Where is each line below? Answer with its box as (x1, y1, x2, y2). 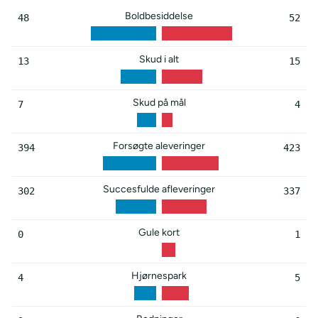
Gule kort (138, 226, 180, 238)
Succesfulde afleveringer (103, 182, 215, 195)
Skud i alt (139, 53, 179, 65)
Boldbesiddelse (125, 9, 193, 22)
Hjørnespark (131, 269, 187, 282)
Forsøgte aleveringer (113, 139, 205, 152)
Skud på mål (132, 96, 186, 109)
